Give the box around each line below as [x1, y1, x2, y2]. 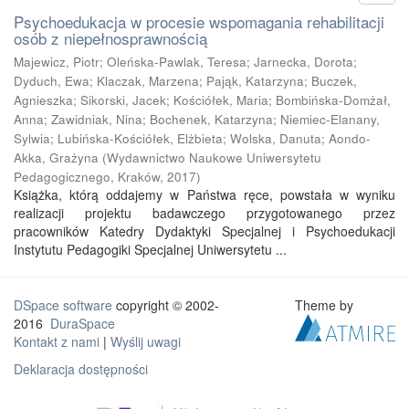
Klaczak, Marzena [97, 72, 199, 89]
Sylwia [14, 130, 50, 147]
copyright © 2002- [112, 296, 219, 314]
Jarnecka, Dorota [254, 53, 353, 70]
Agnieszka [14, 91, 73, 109]
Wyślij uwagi [110, 332, 181, 351]
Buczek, [311, 72, 357, 89]
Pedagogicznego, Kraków [14, 168, 160, 185]
